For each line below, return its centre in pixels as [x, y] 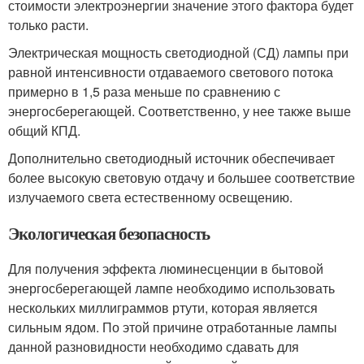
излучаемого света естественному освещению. [150, 197]
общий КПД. [44, 131]
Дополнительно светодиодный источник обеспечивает [171, 158]
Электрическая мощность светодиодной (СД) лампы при [178, 53]
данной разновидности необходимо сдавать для [154, 347]
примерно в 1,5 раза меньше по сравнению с [144, 92]
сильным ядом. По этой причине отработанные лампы [173, 327]
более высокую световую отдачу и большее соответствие [182, 178]
